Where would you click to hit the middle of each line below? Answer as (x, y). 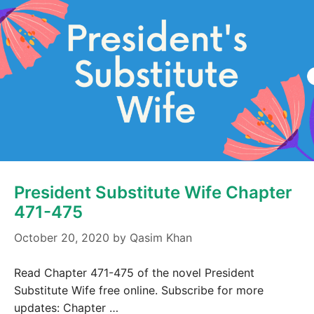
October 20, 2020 (62, 237)
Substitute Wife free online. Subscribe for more (139, 290)
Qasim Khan (161, 237)
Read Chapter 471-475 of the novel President (134, 272)
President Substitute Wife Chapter (153, 192)
